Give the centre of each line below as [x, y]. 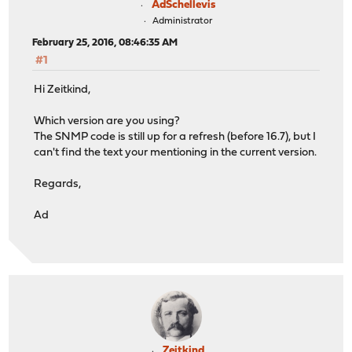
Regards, [58, 184]
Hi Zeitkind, [62, 90]
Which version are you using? [107, 121]
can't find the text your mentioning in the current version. [176, 152]
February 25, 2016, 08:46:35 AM [105, 43]
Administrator [182, 22]
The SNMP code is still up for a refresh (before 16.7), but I [175, 137]
